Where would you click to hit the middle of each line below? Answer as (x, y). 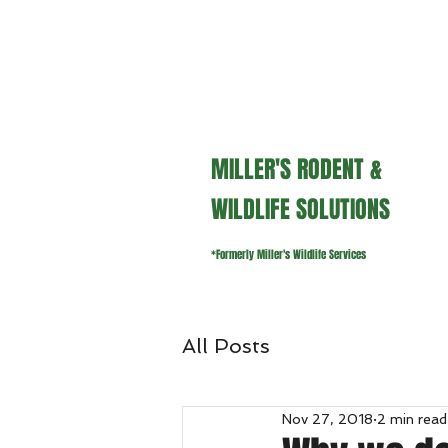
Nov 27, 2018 (327, 418)
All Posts (226, 345)
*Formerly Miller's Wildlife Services (288, 254)
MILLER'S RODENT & (296, 169)
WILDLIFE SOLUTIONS (300, 209)
